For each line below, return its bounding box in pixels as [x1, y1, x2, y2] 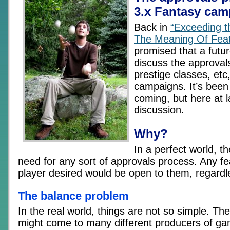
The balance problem [18, 189, 129, 202]
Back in [134, 22, 170, 33]
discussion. [134, 104, 184, 116]
